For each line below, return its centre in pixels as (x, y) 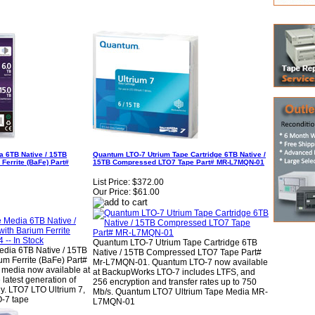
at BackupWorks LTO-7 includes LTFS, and (174, 272)
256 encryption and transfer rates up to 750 (175, 282)
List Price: (111, 182)
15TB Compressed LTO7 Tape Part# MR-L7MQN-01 (179, 162)
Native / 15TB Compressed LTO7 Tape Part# (177, 253)
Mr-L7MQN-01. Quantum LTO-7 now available (180, 263)
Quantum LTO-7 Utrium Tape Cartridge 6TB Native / (179, 154)
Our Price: (112, 192)
